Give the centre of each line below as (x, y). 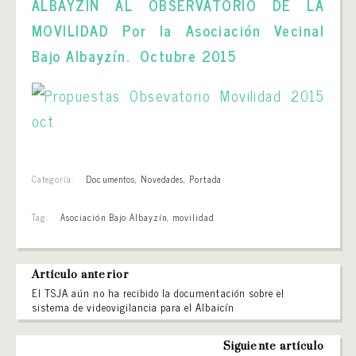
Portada (205, 179)
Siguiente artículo (274, 346)
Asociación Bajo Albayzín (114, 217)
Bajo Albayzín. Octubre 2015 (134, 56)
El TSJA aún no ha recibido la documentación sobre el (159, 293)
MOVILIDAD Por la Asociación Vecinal (178, 30)
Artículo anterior (81, 275)
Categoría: (53, 179)
